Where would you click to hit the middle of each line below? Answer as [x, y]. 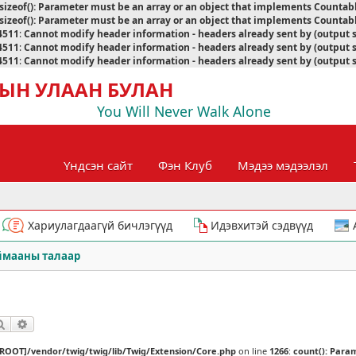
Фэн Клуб [185, 165]
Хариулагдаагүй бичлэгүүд [100, 225]
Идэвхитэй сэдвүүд [262, 225]
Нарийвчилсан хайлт [80, 325]
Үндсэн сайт [98, 165]
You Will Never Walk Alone [184, 111]
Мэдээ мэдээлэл [283, 165]
